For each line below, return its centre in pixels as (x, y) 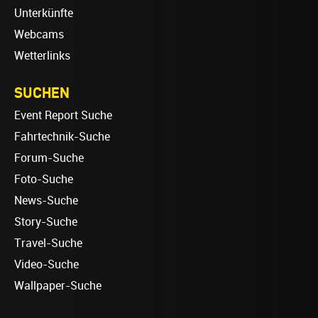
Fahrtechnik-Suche (62, 136)
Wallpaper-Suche (58, 285)
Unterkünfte (44, 13)
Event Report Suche (63, 115)
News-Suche (46, 200)
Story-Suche (46, 221)
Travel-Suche (48, 243)
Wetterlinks (42, 55)
